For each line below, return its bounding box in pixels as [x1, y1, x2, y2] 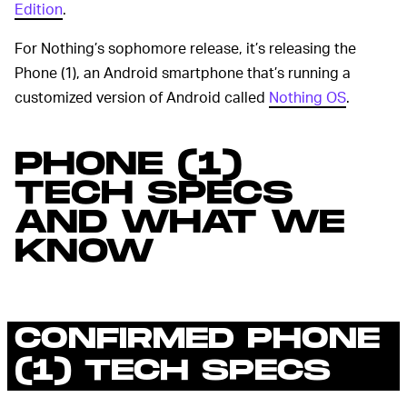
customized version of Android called [15, 87, 269, 107]
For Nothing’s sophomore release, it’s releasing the [15, 38, 356, 58]
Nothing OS [269, 87, 346, 107]
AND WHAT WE [15, 203, 345, 243]
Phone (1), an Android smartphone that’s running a [15, 63, 351, 83]
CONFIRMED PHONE [15, 322, 380, 357]
